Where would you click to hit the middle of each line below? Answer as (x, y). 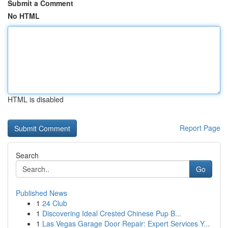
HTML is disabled (36, 99)
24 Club (55, 203)
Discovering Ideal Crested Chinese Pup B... (112, 213)
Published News (41, 193)
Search (27, 155)
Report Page (200, 128)
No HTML (24, 16)
